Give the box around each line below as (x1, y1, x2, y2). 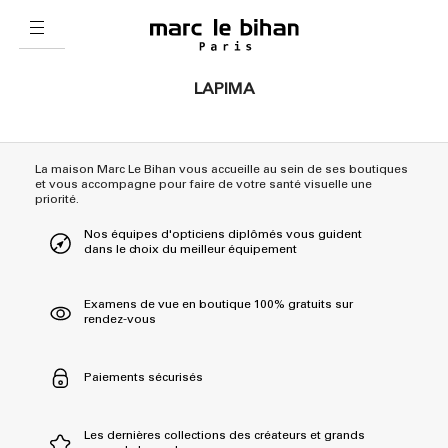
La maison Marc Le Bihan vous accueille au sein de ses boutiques (35, 164, 408, 177)
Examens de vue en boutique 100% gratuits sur (84, 299, 353, 312)
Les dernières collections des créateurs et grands (84, 430, 365, 443)
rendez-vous (84, 314, 156, 327)
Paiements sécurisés (84, 372, 203, 385)
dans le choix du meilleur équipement (84, 244, 297, 257)
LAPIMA (193, 82, 255, 99)
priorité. (35, 194, 79, 207)
